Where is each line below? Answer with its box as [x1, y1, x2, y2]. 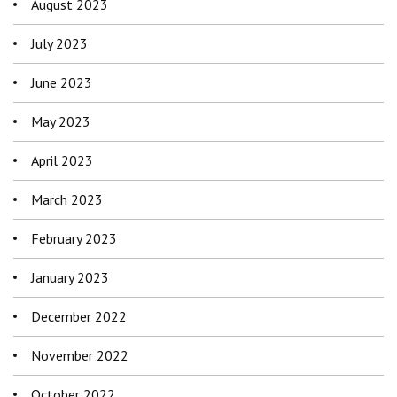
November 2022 [31, 346, 128, 364]
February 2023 [31, 229, 117, 247]
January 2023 [31, 268, 109, 286]
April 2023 [31, 151, 93, 169]
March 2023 [31, 190, 103, 208]
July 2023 [31, 34, 88, 52]
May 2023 [31, 112, 90, 130]
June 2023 [31, 73, 92, 91]
